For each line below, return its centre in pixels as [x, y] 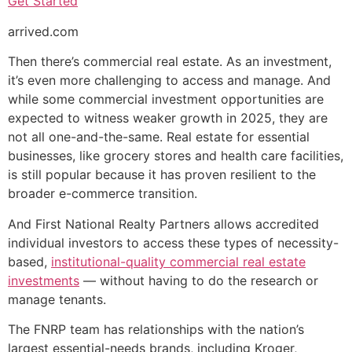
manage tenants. [57, 299]
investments [44, 280]
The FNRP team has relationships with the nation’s [156, 329]
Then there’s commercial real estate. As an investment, [170, 62]
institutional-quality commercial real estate [178, 261]
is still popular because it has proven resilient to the [162, 175]
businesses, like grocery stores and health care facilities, [176, 156]
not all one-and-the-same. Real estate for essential [159, 137]
